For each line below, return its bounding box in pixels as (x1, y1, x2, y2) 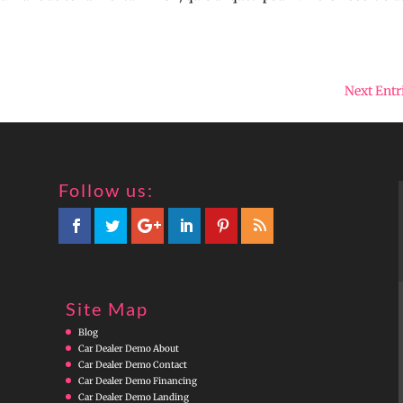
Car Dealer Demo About (77, 342, 179, 354)
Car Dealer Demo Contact (77, 358, 187, 371)
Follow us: (58, 178, 154, 201)
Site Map (65, 297, 148, 319)
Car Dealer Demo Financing (77, 374, 197, 387)
